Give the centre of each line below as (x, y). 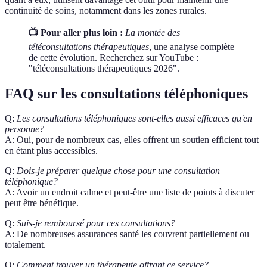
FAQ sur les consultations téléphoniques (126, 93)
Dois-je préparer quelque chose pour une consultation (118, 171)
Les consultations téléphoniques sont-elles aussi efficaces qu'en (134, 119)
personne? (24, 129)
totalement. (25, 245)
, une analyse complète (192, 46)
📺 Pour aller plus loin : (76, 32)
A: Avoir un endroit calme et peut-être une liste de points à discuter (130, 193)
